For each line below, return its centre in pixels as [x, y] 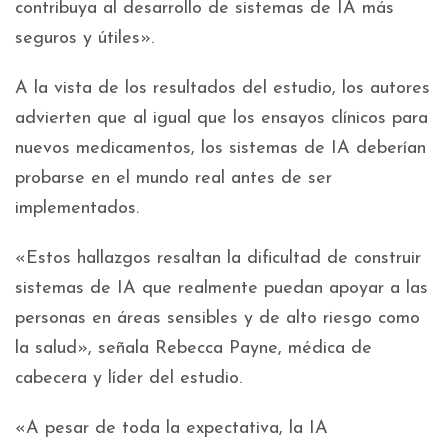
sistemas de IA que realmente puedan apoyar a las [221, 289]
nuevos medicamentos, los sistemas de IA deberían [220, 149]
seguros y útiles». [84, 39]
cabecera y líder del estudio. [128, 379]
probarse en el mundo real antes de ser [173, 179]
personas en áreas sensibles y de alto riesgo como [217, 319]
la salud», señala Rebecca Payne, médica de [193, 349]
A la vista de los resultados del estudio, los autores [222, 89]
